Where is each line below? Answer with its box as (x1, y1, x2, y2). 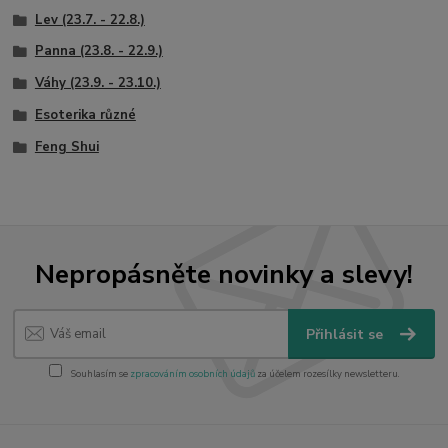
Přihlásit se (306, 325, 388, 345)
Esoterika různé (34, 105, 136, 124)
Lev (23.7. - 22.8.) (34, 10, 145, 29)
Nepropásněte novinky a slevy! (35, 255, 413, 292)
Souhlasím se (68, 366, 130, 380)
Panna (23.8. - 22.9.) (34, 42, 163, 61)
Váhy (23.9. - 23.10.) (34, 74, 161, 93)
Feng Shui (34, 137, 99, 156)
